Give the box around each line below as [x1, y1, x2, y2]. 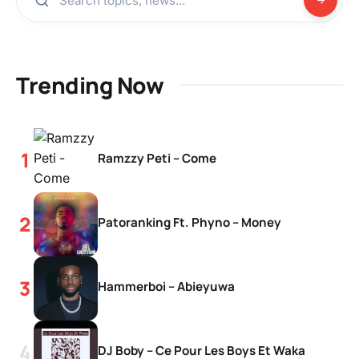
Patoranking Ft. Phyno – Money [98, 214, 281, 231]
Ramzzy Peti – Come [98, 150, 216, 167]
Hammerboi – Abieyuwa [98, 278, 235, 295]
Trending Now [16, 70, 163, 100]
